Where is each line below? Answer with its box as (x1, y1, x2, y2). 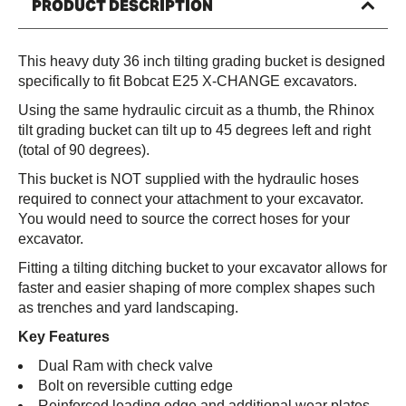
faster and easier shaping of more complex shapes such (18, 280, 375, 296)
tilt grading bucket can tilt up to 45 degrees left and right (18, 122, 371, 139)
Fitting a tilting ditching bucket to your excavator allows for (18, 260, 387, 276)
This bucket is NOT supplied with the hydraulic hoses (18, 171, 359, 188)
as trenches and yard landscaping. (18, 300, 238, 316)
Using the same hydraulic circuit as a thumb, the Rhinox (18, 102, 374, 119)
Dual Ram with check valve (38, 358, 213, 374)
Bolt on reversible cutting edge (38, 378, 233, 394)
